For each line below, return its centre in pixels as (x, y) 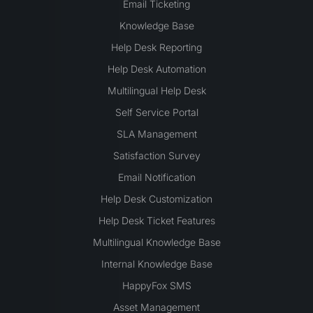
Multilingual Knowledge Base (156, 242)
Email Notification (156, 177)
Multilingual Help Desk (156, 90)
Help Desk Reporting (156, 47)
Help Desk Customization (156, 198)
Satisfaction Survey (156, 155)
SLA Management (156, 133)
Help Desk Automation (156, 68)
